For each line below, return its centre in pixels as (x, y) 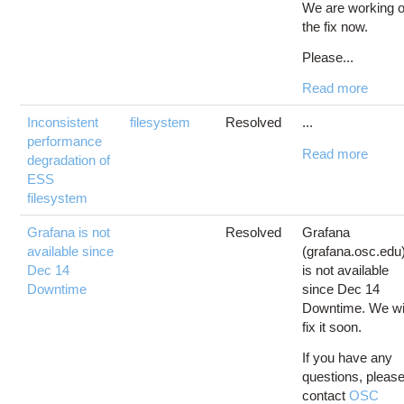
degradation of (69, 160)
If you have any (348, 357)
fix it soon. (332, 326)
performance (65, 141)
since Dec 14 (341, 289)
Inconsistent (63, 122)
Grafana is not (69, 232)
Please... (328, 57)
